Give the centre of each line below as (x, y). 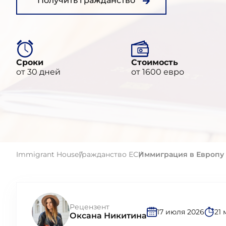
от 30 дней (38, 72)
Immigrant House (47, 154)
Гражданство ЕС (108, 154)
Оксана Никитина (108, 216)
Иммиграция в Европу (181, 154)
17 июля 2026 (181, 212)
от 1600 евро (157, 72)
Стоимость (154, 62)
